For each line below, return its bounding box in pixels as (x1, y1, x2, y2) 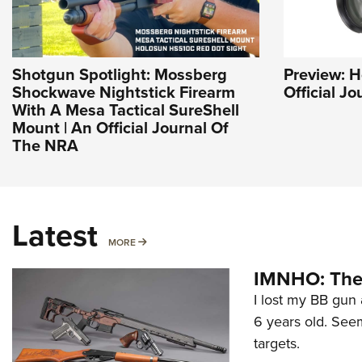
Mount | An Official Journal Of (12, 116, 229, 141)
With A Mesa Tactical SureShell (12, 98, 239, 123)
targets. (253, 333, 300, 355)
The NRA (12, 133, 78, 158)
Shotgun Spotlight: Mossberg (12, 62, 227, 87)
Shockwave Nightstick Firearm (12, 80, 235, 105)
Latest (12, 213, 98, 259)
